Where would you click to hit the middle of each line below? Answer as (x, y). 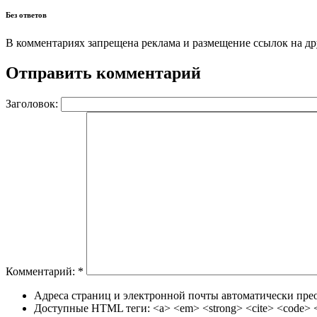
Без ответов (26, 15)
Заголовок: (33, 103)
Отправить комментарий (103, 73)
